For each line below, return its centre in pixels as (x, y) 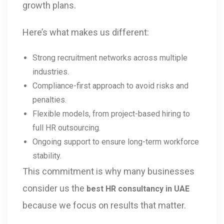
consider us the (54, 188)
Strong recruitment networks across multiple (110, 57)
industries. (51, 71)
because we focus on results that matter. (104, 205)
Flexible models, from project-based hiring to (111, 113)
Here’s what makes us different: (86, 32)
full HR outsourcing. (66, 127)
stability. (47, 155)
